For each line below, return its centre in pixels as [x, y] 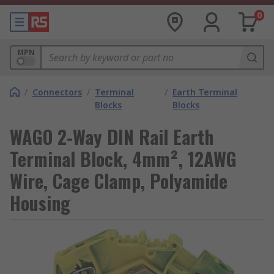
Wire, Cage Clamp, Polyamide [119, 181]
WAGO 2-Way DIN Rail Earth [112, 137]
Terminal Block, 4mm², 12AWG [123, 159]
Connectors [57, 92]
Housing [40, 203]
